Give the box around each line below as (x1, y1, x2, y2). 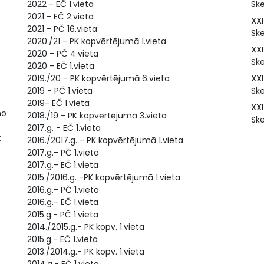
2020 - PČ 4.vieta (27, 48, 98, 60)
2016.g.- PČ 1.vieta (27, 184, 99, 196)
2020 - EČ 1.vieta (27, 60, 94, 72)
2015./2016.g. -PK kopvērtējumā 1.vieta (27, 171, 180, 183)
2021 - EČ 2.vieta (27, 11, 94, 22)
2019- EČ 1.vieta (27, 97, 90, 109)
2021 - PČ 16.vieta (27, 23, 97, 35)
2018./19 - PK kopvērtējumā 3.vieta (27, 110, 167, 121)
